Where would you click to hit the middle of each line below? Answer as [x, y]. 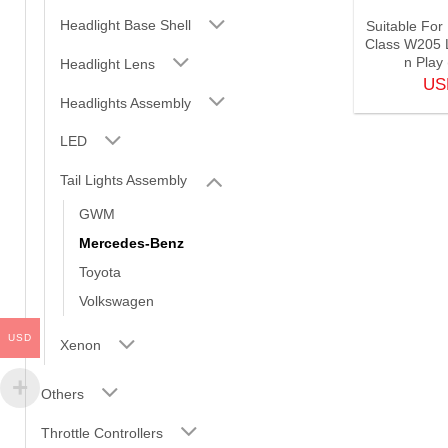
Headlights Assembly [125, 102]
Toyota [100, 272]
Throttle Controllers [102, 432]
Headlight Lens [107, 63]
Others [62, 393]
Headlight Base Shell [125, 24]
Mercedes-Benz [131, 243]
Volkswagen [116, 301]
